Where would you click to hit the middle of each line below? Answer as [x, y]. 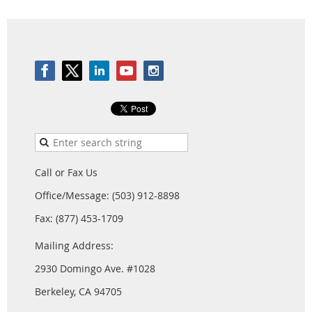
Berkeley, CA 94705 [78, 291]
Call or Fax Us [66, 172]
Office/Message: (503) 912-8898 [107, 195]
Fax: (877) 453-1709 [79, 218]
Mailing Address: [74, 245]
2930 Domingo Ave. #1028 [95, 268]
